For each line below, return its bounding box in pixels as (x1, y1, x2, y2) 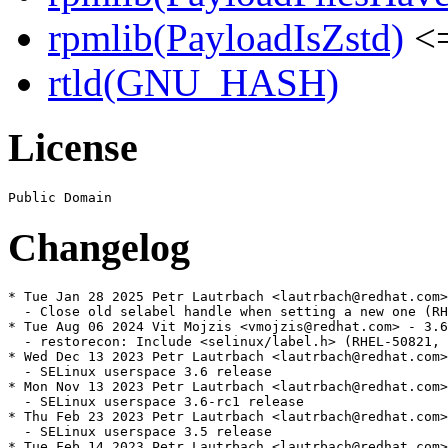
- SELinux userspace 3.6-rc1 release (8, 394, 304, 410)
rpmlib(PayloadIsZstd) (48, 16, 404, 60)
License (8, 125, 138, 171)
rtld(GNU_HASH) (48, 61, 339, 105)
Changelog (8, 224, 190, 270)
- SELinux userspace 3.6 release (8, 364, 272, 380)
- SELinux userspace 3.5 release (8, 424, 272, 440)
